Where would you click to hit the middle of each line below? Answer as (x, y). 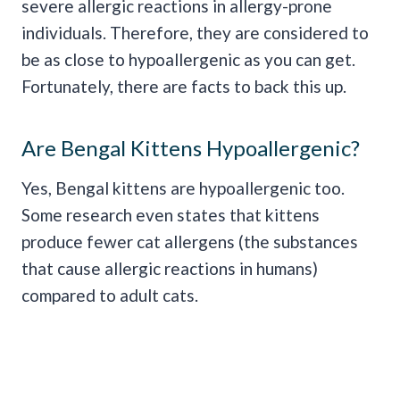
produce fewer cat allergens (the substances (190, 242)
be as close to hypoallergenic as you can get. (188, 60)
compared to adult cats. (110, 296)
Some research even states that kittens (171, 215)
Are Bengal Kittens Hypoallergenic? (191, 148)
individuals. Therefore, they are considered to (195, 33)
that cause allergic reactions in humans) (170, 269)
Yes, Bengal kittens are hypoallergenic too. (183, 188)
